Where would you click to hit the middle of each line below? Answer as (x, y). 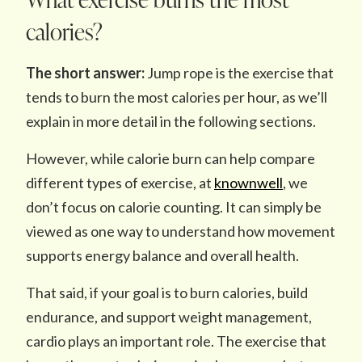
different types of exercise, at (120, 183)
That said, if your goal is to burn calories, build (167, 293)
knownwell (248, 183)
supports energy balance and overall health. (164, 255)
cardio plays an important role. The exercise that (176, 341)
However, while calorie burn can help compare (170, 158)
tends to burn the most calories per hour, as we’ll (177, 97)
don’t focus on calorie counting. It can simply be (174, 207)
